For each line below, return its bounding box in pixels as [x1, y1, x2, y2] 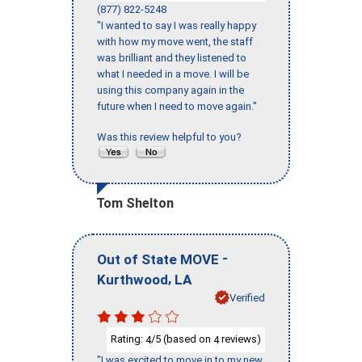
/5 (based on [151, 333, 213, 346]
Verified [229, 291, 265, 304]
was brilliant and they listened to [97, 51, 246, 64]
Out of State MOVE [97, 250, 219, 267]
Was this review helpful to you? [97, 130, 246, 143]
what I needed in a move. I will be [97, 67, 249, 80]
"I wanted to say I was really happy [97, 19, 256, 32]
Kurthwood [97, 271, 168, 288]
